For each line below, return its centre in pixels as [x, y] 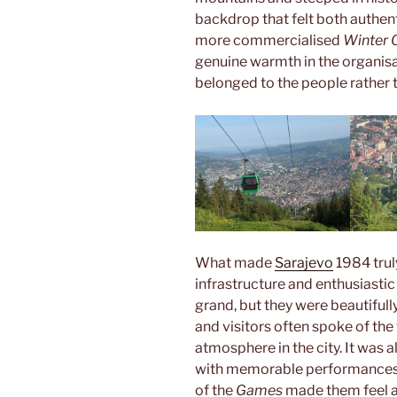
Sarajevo [304, 262]
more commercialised [269, 40]
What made [235, 262]
